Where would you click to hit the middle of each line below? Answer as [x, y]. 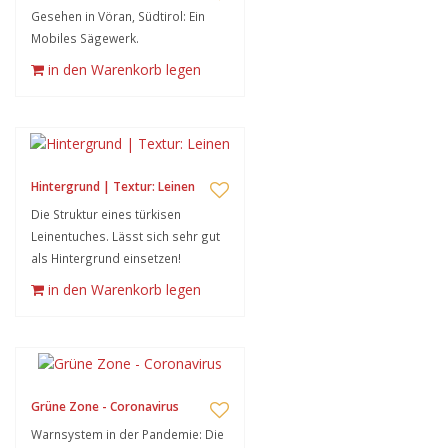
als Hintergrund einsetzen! [106, 258]
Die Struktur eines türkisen [106, 214]
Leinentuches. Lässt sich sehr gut [125, 236]
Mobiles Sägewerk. [85, 38]
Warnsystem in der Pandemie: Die [127, 434]
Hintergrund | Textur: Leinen [113, 186]
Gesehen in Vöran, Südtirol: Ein [118, 16]
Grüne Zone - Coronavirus [105, 406]
